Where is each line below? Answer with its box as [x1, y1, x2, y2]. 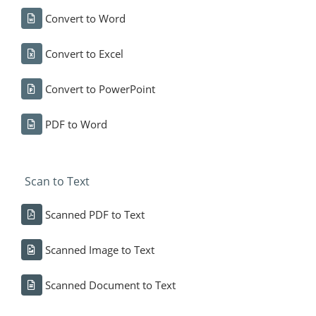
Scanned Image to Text [44, 242, 154, 257]
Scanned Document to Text [44, 277, 176, 292]
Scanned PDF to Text [44, 207, 145, 221]
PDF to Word [44, 116, 107, 131]
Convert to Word [44, 11, 126, 25]
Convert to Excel [44, 46, 123, 61]
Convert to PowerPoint [44, 81, 155, 96]
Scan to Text [24, 173, 90, 189]
